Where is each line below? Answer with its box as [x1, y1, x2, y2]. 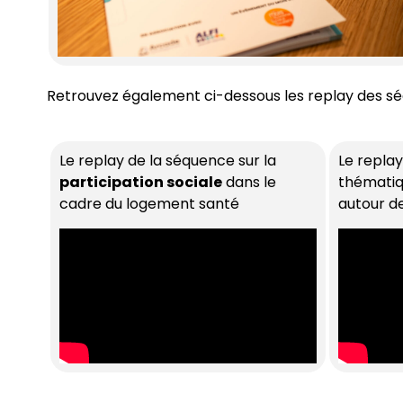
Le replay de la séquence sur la [59, 150, 276, 172]
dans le [222, 172, 276, 193]
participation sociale [59, 172, 222, 193]
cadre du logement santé [59, 193, 239, 215]
